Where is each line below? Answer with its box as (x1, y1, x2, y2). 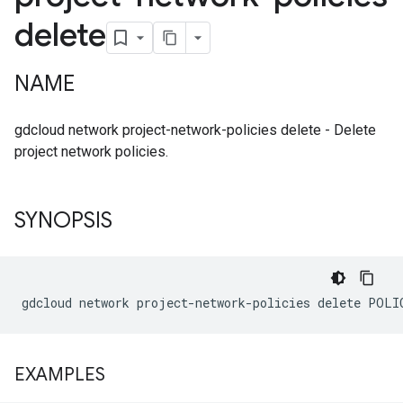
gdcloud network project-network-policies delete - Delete (14, 121, 376, 139)
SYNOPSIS (14, 207, 112, 234)
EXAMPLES (14, 363, 105, 386)
